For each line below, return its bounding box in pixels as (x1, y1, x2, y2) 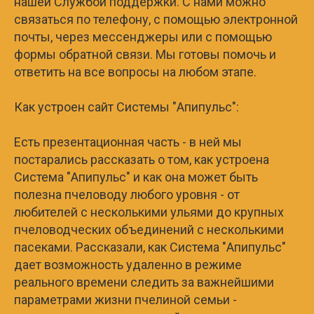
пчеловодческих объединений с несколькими (14, 221, 284, 237)
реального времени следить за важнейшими (14, 274, 274, 289)
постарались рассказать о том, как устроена (14, 151, 269, 167)
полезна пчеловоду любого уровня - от (14, 186, 240, 202)
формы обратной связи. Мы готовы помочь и (14, 46, 276, 62)
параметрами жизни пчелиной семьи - (14, 292, 237, 307)
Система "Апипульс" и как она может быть (14, 169, 258, 184)
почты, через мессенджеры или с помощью (14, 29, 272, 44)
